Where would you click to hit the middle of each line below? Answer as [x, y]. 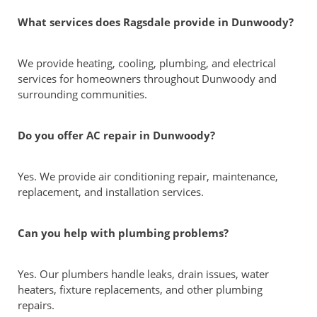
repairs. [36, 305]
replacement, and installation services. [111, 192]
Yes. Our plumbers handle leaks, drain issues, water [143, 274]
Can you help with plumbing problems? [123, 233]
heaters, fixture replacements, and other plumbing [140, 289]
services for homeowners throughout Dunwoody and [147, 79]
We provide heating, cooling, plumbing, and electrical [147, 63]
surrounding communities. [82, 94]
